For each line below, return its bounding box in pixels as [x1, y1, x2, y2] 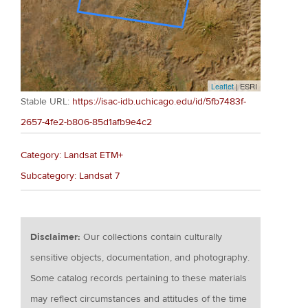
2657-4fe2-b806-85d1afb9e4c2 [21, 115, 152, 129]
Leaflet [211, 80, 234, 91]
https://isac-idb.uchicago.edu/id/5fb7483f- [72, 95, 246, 108]
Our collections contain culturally [83, 231, 223, 244]
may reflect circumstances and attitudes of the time [30, 293, 247, 306]
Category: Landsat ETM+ [21, 149, 123, 162]
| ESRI [234, 80, 258, 91]
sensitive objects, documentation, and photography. [30, 252, 250, 265]
